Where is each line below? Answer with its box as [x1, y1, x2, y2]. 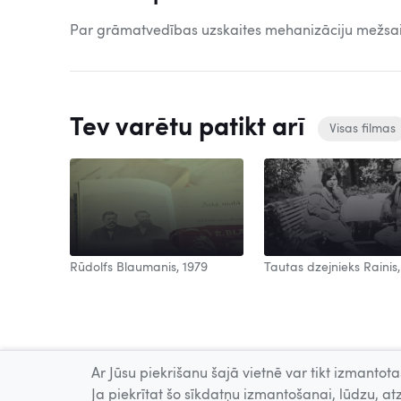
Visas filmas [329, 123, 396, 136]
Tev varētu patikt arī [70, 115, 311, 141]
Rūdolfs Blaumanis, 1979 [70, 261, 208, 274]
